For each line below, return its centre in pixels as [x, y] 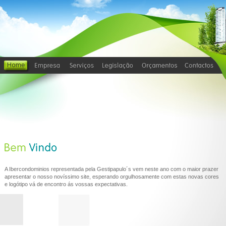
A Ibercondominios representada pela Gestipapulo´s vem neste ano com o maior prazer [111, 169]
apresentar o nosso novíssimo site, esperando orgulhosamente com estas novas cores [112, 177]
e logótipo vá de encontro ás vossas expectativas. [66, 184]
